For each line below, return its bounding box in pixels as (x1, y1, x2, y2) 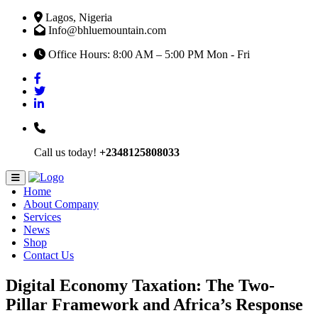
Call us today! (34, 146, 99, 158)
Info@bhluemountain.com (45, 24, 166, 36)
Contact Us (23, 249, 74, 261)
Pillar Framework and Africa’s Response (6, 295, 303, 314)
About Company (23, 198, 99, 210)
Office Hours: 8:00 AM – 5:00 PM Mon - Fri (45, 48, 250, 60)
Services (23, 211, 61, 223)
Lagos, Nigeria (43, 11, 112, 23)
